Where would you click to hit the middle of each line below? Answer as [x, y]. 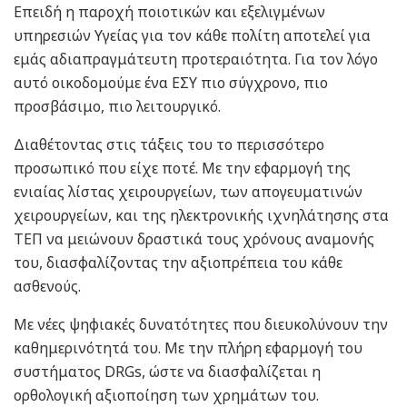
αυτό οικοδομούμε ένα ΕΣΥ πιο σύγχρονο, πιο [171, 82]
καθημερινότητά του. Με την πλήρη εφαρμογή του [188, 347]
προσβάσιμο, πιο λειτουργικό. [117, 106]
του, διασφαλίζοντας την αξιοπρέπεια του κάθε [178, 262]
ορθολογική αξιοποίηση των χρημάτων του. [166, 395]
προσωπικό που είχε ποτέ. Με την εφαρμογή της [182, 168]
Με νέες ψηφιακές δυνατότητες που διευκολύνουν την [201, 324]
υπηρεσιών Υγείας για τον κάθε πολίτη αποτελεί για [192, 35]
